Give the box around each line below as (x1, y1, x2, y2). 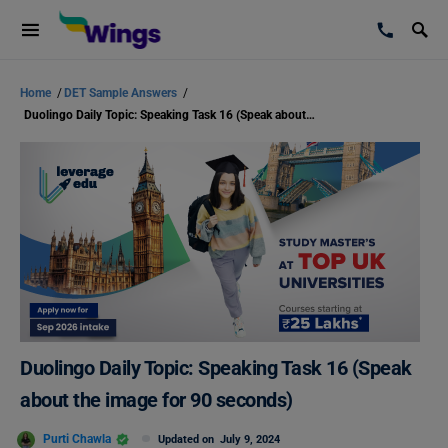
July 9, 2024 (220, 433, 280, 446)
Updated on (158, 433, 220, 446)
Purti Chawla (43, 431, 111, 446)
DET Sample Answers (64, 86, 180, 100)
